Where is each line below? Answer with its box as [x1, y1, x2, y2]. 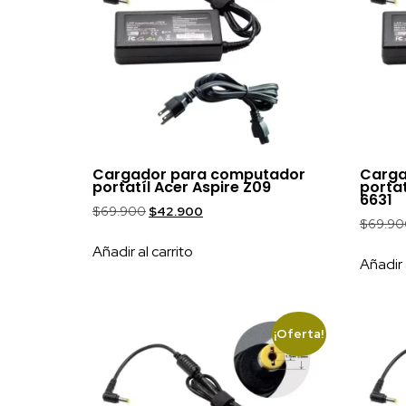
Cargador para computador [92, 163, 305, 185]
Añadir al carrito [92, 241, 193, 261]
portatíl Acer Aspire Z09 [92, 176, 271, 198]
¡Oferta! [274, 325, 324, 343]
